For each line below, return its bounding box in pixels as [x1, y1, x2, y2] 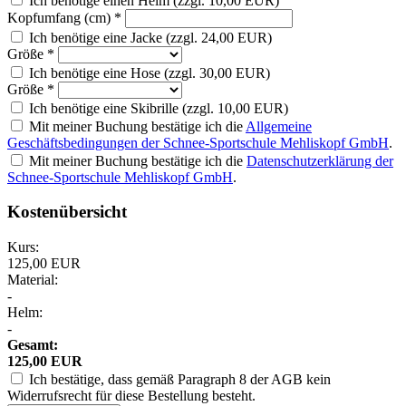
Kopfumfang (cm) [7, 9, 114, 25]
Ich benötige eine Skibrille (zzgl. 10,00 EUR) [29, 100, 288, 116]
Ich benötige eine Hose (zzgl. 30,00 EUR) [29, 64, 270, 81]
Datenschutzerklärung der [246, 152, 393, 169]
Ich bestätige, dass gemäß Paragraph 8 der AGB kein [29, 372, 331, 388]
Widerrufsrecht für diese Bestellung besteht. [7, 388, 256, 404]
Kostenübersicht [7, 202, 127, 222]
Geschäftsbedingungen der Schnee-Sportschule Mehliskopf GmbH [7, 134, 389, 150]
